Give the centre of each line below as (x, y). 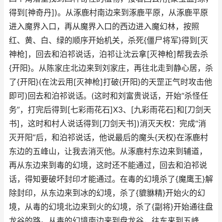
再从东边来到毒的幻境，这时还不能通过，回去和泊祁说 (108, 165)
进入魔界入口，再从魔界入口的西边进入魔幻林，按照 (104, 27)
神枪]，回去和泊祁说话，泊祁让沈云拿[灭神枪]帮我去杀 (109, 54)
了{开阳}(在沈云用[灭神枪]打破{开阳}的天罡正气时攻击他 (111, 82)
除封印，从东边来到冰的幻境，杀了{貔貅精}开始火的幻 (107, 193)
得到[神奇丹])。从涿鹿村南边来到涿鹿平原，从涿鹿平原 (109, 13)
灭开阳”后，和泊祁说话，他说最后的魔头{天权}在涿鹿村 (109, 138)
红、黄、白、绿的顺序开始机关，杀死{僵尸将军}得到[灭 (109, 40)
